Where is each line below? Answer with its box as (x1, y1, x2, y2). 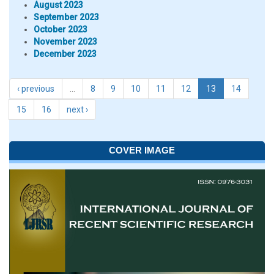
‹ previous (17, 84, 54, 94)
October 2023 (34, 24, 87, 34)
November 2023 (34, 37, 97, 46)
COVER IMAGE (108, 145, 175, 155)
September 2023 (34, 12, 99, 22)
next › (67, 105, 88, 114)
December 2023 (34, 49, 97, 59)
